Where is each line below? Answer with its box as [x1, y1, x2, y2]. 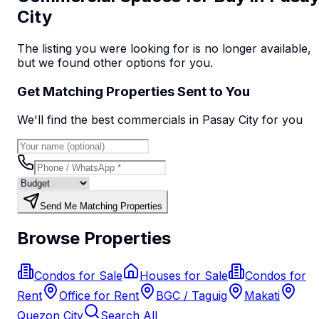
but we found [17, 55, 90, 70]
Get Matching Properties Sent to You [17, 83, 250, 100]
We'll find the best [17, 113, 117, 127]
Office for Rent [59, 288, 139, 303]
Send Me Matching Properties [40, 201, 162, 212]
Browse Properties [17, 228, 171, 249]
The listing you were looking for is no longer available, [17, 41, 311, 56]
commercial [117, 113, 180, 127]
